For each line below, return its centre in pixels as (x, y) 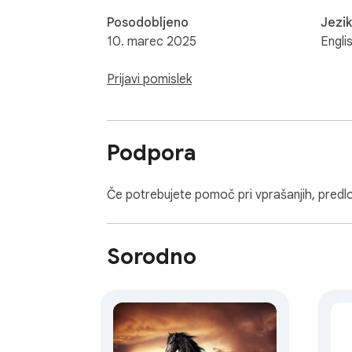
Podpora (152, 153)
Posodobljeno (148, 22)
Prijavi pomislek (149, 79)
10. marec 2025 (152, 41)
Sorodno (152, 257)
